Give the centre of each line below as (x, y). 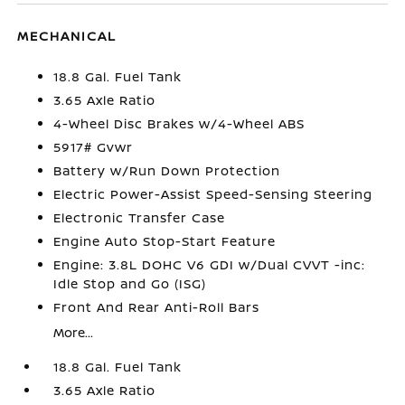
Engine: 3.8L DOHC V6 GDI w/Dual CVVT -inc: (210, 264)
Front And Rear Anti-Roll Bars (157, 306)
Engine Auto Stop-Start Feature (165, 240)
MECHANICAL (67, 35)
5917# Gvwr (94, 146)
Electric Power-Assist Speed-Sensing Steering (213, 193)
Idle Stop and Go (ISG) (130, 283)
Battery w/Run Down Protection (167, 170)
